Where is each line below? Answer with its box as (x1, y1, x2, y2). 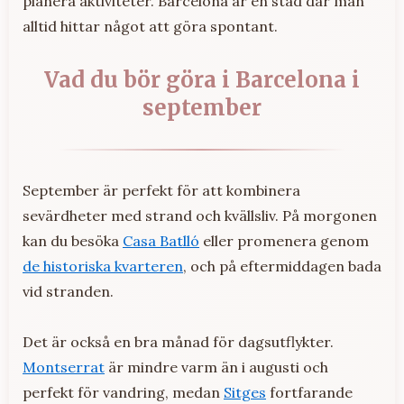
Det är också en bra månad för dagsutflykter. (23, 333, 334, 352)
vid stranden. (23, 282, 114, 301)
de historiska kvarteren (23, 257, 183, 276)
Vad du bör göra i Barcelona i (44, 66, 360, 95)
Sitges (224, 383, 266, 402)
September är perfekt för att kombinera (23, 181, 300, 200)
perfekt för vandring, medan (23, 383, 224, 402)
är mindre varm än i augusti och (105, 358, 328, 377)
